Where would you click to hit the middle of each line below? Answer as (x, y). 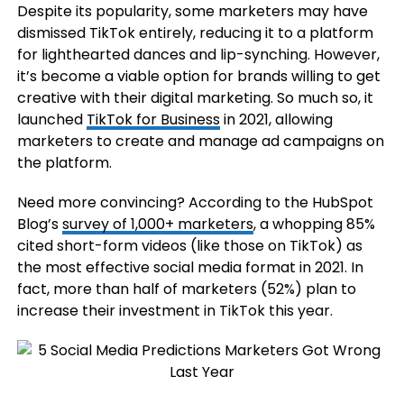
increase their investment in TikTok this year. (174, 311)
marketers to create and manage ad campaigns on (200, 142)
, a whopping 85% (314, 225)
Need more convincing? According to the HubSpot (195, 203)
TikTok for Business (153, 120)
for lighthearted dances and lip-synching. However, (198, 55)
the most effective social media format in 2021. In (190, 268)
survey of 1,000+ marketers (157, 225)
